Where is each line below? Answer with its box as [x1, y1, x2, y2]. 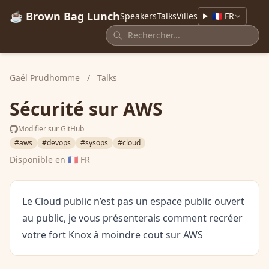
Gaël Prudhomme [10, 72, 82, 83]
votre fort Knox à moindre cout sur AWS [22, 228, 203, 241]
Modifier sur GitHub [18, 124, 84, 134]
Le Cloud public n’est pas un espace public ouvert [22, 195, 244, 208]
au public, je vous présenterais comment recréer [22, 211, 243, 225]
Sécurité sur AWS [10, 97, 163, 121]
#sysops [80, 138, 108, 148]
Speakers [120, 10, 157, 22]
